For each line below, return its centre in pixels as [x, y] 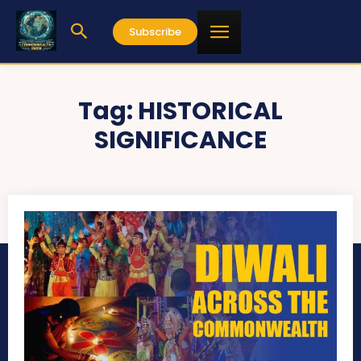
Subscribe [155, 31]
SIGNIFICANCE [180, 140]
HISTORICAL [210, 111]
